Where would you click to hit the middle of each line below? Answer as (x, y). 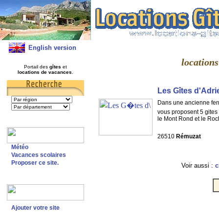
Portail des (36, 67)
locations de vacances (44, 72)
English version (52, 48)
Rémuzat (188, 136)
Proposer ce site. (35, 163)
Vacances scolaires (38, 155)
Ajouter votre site (35, 208)
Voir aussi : (198, 165)
